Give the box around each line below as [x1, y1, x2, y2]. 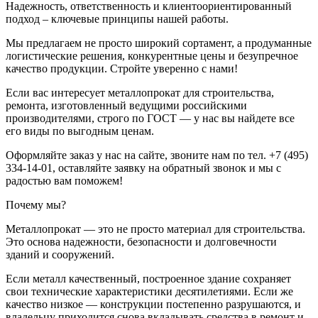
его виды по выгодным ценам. [6, 124, 154, 137]
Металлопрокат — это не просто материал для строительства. [6, 222, 305, 235]
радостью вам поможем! [6, 174, 123, 187]
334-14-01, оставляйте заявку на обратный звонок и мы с [6, 161, 281, 174]
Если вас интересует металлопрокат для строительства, [6, 86, 274, 99]
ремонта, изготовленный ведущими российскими [6, 99, 247, 111]
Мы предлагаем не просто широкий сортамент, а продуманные [6, 36, 312, 49]
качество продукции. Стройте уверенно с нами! [6, 62, 238, 75]
